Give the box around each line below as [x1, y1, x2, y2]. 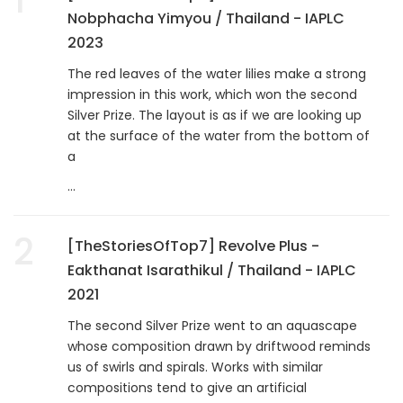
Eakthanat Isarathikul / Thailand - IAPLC [67, 259, 356, 281]
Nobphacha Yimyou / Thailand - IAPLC [67, 7, 345, 29]
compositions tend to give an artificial [67, 378, 307, 397]
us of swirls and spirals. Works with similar [67, 357, 323, 376]
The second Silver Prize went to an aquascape [67, 316, 357, 335]
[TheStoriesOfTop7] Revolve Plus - [67, 235, 319, 256]
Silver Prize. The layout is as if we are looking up [67, 105, 362, 124]
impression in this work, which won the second [67, 85, 357, 103]
